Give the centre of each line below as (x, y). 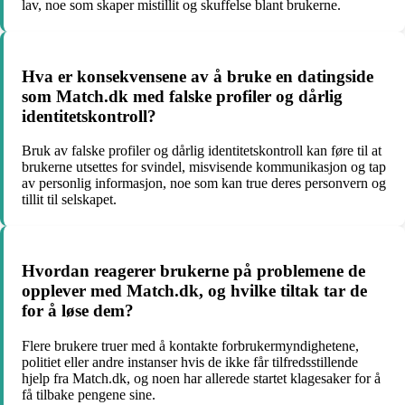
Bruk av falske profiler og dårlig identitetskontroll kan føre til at (202, 151)
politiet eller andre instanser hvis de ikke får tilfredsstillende (190, 362)
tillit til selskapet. (69, 200)
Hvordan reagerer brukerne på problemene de (193, 271)
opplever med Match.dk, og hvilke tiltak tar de (194, 291)
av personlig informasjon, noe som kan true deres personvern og (204, 184)
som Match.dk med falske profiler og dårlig (182, 96)
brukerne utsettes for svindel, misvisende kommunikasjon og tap (204, 167)
